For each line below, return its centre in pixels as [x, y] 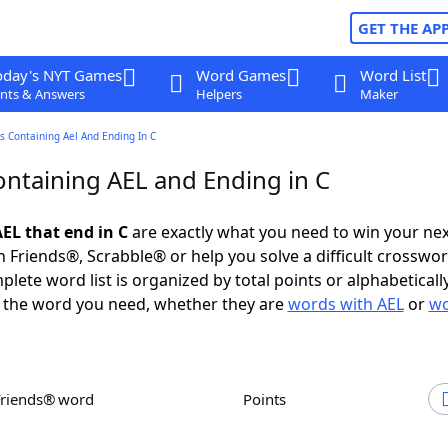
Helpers [218, 94]
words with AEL [345, 304]
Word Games [240, 75]
